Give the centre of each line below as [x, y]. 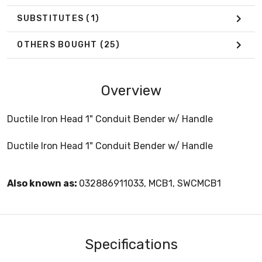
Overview [131, 90]
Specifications [131, 244]
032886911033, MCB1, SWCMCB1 [150, 183]
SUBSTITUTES [52, 19]
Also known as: [43, 183]
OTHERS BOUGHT [58, 45]
